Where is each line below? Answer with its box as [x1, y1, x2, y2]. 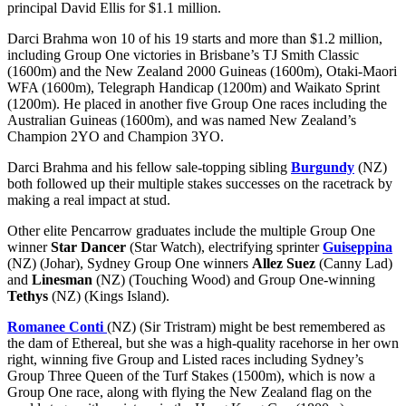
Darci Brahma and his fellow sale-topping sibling [7, 159, 291, 176]
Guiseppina [323, 239, 392, 256]
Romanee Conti [7, 319, 103, 335]
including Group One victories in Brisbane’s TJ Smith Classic [7, 47, 359, 63]
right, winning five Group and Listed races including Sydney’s [7, 352, 363, 368]
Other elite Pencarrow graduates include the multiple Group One [7, 223, 375, 239]
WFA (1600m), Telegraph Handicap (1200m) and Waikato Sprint [7, 80, 380, 96]
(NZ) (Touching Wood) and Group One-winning [92, 272, 375, 288]
